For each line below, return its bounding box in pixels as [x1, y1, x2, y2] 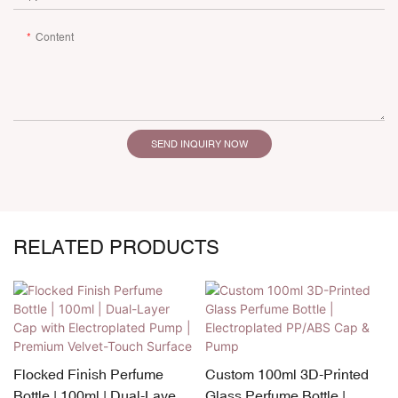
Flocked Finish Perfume [13, 366, 163, 383]
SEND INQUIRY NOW [150, 138, 248, 149]
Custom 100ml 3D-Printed [204, 366, 369, 383]
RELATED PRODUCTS [13, 235, 219, 259]
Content [36, 30, 74, 44]
